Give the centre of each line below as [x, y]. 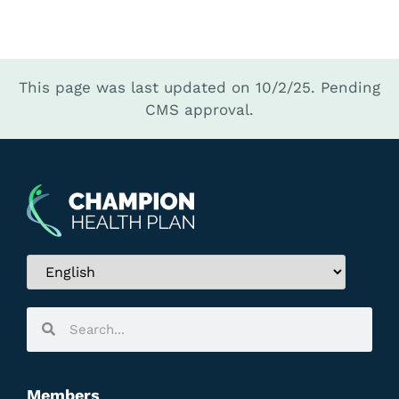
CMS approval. [199, 110]
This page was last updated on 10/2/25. [167, 88]
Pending [350, 88]
